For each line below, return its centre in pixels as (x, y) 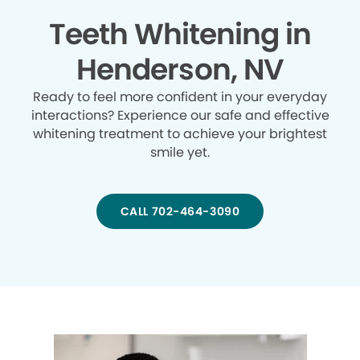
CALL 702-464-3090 (180, 212)
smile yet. (180, 153)
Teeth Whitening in (180, 35)
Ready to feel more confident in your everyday (180, 97)
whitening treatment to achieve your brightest (180, 134)
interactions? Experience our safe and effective (180, 116)
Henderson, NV (180, 70)
